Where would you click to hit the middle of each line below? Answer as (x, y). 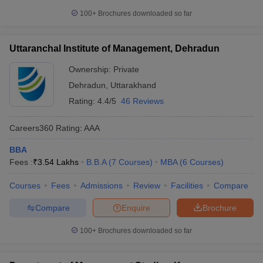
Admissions (102, 186)
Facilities (187, 186)
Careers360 (31, 128)
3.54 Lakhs (58, 162)
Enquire (136, 208)
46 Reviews (142, 101)
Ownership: (91, 69)
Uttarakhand (133, 85)
